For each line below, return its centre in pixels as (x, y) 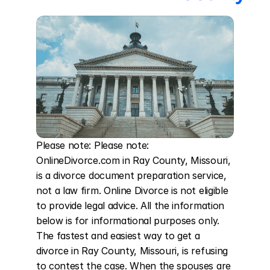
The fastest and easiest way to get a (118, 236)
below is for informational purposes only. (128, 221)
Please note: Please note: (93, 145)
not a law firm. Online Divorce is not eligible (132, 190)
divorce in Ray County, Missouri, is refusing (132, 251)
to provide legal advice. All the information (130, 206)
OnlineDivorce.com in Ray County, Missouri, (133, 160)
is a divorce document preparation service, (131, 175)
